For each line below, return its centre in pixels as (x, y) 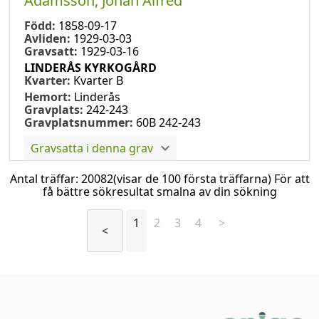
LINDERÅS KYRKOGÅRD (90, 67)
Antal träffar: (45, 178)
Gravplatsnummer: (79, 122)
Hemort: (49, 96)
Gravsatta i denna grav (92, 148)
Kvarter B (98, 80)
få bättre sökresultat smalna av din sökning (159, 191)
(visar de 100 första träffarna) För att (211, 178)
